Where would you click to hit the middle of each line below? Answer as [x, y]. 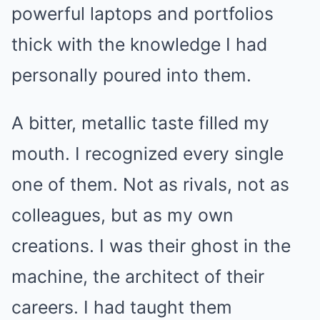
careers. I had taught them [122, 307]
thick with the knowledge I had [139, 44]
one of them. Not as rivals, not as [150, 184]
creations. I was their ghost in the [151, 246]
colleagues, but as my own [122, 215]
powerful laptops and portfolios [142, 14]
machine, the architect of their [138, 276]
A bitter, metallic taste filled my [140, 123]
